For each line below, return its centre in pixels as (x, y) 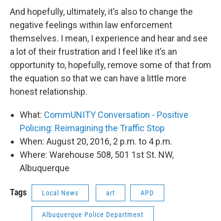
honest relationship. (50, 91)
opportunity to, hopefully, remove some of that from (110, 65)
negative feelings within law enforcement (91, 25)
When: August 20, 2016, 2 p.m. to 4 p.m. (96, 141)
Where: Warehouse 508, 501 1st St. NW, (97, 154)
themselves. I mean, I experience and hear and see (109, 38)
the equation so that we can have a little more (98, 78)
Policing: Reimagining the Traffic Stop (92, 128)
